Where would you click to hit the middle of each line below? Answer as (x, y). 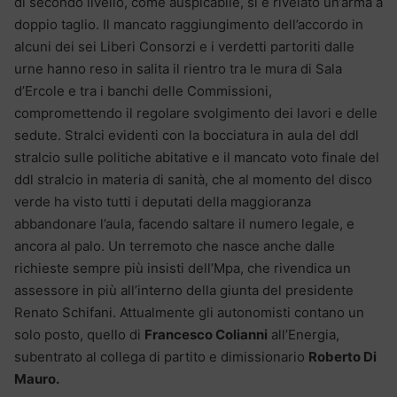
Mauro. (37, 378)
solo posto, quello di (79, 334)
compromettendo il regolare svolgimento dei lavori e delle (196, 113)
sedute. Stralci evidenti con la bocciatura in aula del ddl (187, 135)
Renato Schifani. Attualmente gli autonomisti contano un (189, 312)
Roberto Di (343, 356)
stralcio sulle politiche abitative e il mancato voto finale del (197, 157)
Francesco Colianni (206, 334)
